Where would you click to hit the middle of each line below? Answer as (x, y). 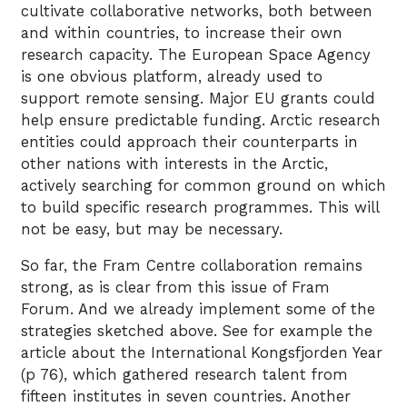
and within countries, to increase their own (182, 33)
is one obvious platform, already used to (172, 76)
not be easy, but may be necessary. (152, 229)
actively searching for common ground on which (203, 185)
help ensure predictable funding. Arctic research (201, 120)
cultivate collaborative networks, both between (197, 11)
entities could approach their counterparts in (189, 142)
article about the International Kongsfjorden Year (202, 353)
